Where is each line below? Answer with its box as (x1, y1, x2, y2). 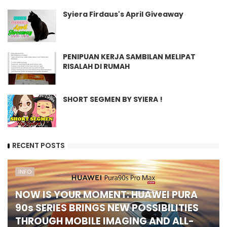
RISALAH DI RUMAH (63, 61, 130, 71)
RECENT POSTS (12, 140, 65, 151)
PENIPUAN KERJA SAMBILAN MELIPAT (63, 51, 196, 62)
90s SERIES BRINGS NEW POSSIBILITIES (15, 201, 199, 215)
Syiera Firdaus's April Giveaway (63, 9, 183, 19)
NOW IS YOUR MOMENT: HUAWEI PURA (15, 187, 198, 202)
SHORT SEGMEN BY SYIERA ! (63, 94, 163, 104)
